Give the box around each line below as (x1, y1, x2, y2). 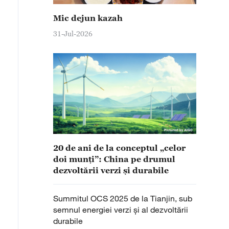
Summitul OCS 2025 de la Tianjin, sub (53, 193, 192, 203)
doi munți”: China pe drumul (53, 154, 175, 164)
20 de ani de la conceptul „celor (53, 143, 186, 152)
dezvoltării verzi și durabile (53, 166, 169, 175)
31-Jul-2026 (53, 29, 93, 38)
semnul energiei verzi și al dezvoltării (53, 204, 188, 215)
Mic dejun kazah (53, 13, 123, 22)
